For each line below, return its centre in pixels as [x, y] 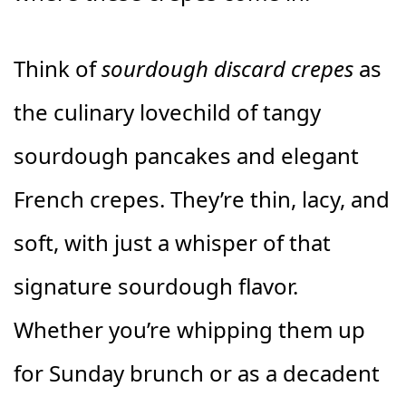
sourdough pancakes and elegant [186, 155]
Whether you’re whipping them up [189, 329]
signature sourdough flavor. [156, 285]
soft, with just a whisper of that [172, 242]
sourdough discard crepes [227, 68]
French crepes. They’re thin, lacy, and [202, 198]
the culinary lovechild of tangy [167, 111]
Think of [58, 68]
